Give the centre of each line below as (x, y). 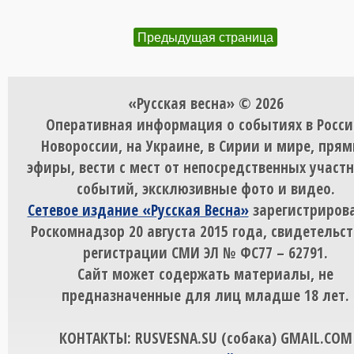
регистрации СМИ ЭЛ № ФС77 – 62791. (205, 253)
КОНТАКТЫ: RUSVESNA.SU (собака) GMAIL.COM (205, 338)
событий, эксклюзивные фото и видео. (205, 189)
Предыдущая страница (205, 38)
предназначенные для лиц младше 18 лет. (205, 296)
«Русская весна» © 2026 (205, 104)
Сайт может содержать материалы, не (205, 274)
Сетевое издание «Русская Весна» (138, 210)
